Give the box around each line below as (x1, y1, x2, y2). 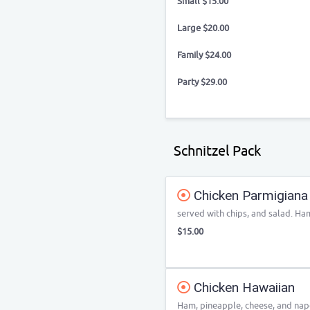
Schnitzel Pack (174, 143, 261, 160)
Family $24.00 (177, 49, 231, 61)
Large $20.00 (177, 22, 229, 34)
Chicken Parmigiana (190, 188, 308, 203)
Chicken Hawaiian (190, 280, 295, 295)
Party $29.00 (177, 76, 227, 88)
